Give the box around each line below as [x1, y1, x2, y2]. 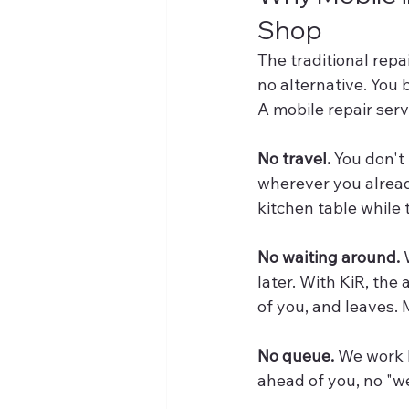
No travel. [257, 148, 330, 170]
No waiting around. [257, 246, 400, 268]
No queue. [257, 345, 334, 367]
